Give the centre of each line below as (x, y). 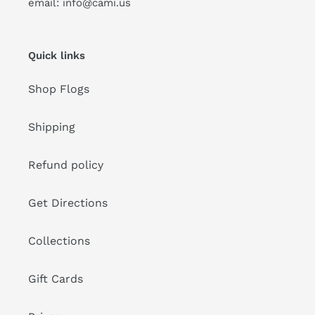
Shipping (52, 127)
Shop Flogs (59, 89)
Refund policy (66, 165)
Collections (59, 241)
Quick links (57, 55)
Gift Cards (56, 279)
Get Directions (68, 203)
